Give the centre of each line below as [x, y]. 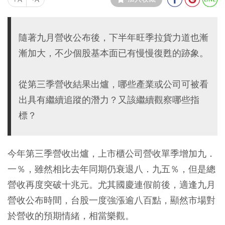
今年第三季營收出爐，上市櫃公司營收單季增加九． [111, 154]
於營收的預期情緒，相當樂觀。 [71, 216]
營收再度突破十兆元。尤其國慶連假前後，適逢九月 [111, 185]
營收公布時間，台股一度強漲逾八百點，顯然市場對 [111, 200]
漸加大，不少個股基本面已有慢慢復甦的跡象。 [114, 53]
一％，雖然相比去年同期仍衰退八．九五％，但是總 [111, 169]
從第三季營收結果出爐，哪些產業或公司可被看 [114, 84]
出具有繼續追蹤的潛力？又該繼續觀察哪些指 [109, 100]
